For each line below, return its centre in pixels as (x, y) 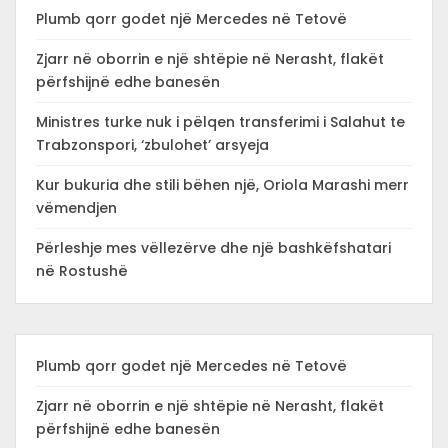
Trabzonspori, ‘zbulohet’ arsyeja (152, 145)
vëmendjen (76, 208)
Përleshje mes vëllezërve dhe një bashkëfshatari (213, 248)
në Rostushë (82, 271)
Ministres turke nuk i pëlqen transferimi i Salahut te (220, 122)
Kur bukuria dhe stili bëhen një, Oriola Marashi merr (222, 185)
